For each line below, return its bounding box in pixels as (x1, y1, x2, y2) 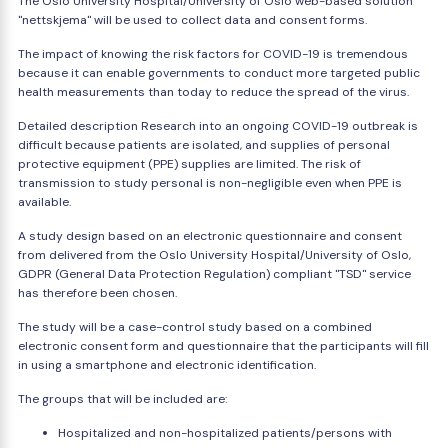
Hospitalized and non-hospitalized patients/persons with (58, 425, 392, 441)
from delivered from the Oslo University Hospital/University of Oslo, (18, 247, 411, 263)
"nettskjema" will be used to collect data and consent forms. (18, 12, 367, 28)
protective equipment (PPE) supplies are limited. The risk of (18, 156, 361, 172)
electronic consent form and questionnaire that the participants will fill (18, 338, 429, 354)
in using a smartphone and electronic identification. (18, 357, 316, 373)
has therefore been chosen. (18, 285, 177, 301)
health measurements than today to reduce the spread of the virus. (18, 84, 409, 100)
